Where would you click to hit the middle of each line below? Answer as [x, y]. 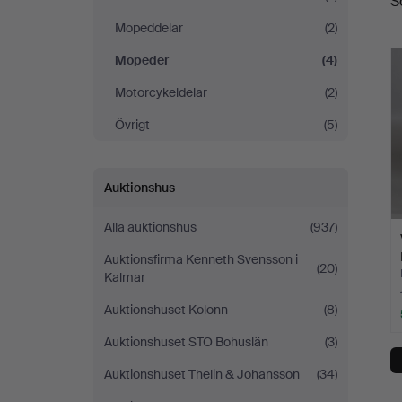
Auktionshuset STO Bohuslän [186, 342]
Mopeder [142, 60]
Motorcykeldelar [169, 92]
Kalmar [125, 277]
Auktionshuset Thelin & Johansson [202, 374]
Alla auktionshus [150, 227]
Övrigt [132, 125]
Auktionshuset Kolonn [166, 310]
